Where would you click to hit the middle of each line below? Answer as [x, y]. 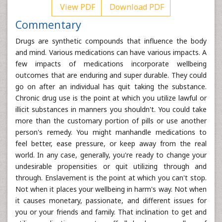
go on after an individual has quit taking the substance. [111, 86]
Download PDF [136, 7]
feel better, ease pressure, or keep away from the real [111, 143]
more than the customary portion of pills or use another [111, 121]
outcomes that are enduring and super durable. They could [111, 75]
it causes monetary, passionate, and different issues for [111, 200]
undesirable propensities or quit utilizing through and [111, 166]
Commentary [48, 25]
